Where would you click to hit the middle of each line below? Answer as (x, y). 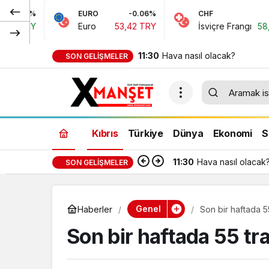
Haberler (95, 209)
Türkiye (145, 133)
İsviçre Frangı (171, 26)
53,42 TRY (82, 26)
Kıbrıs (105, 133)
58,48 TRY (225, 26)
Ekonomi (232, 133)
